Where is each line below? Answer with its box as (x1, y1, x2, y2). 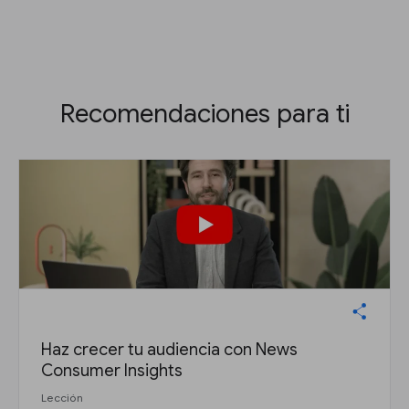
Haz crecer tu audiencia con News (41, 340, 298, 361)
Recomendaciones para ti (59, 98, 350, 131)
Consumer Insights (41, 361, 183, 382)
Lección (41, 391, 83, 405)
